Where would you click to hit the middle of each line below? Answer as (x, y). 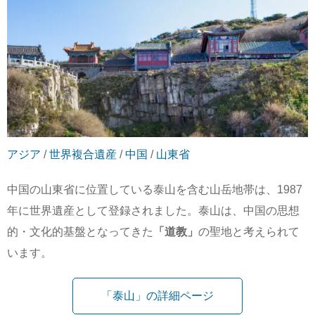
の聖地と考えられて (249, 232)
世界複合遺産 (83, 155)
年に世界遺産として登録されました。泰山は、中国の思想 (153, 211)
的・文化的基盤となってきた (80, 232)
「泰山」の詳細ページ (157, 296)
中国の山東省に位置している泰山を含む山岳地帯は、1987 (155, 190)
